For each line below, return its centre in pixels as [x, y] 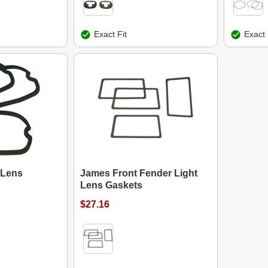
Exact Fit [110, 34]
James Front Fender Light [138, 173]
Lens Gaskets [111, 185]
